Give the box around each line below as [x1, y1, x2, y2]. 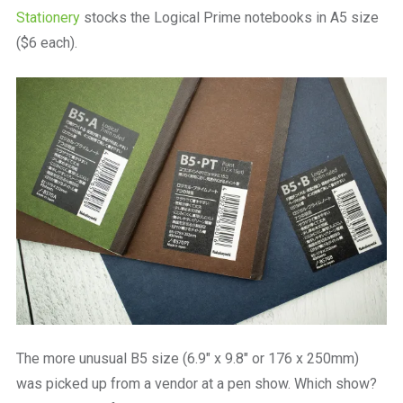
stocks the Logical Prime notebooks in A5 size [79, 8, 379, 26]
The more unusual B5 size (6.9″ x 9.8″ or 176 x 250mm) [15, 349, 359, 367]
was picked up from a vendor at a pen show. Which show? [15, 374, 377, 392]
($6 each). [15, 33, 77, 51]
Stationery [15, 8, 80, 26]
